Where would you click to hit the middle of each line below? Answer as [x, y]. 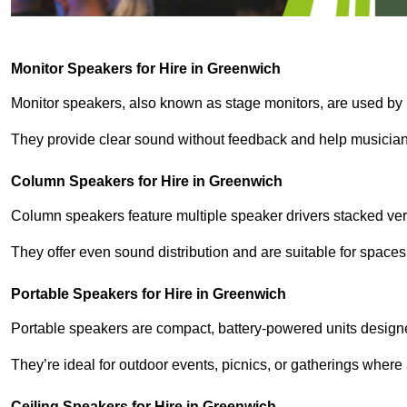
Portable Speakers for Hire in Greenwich [149, 294]
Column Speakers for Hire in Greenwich [147, 182]
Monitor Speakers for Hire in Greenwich [146, 69]
